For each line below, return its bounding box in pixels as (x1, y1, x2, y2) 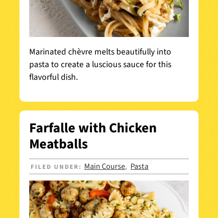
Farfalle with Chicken (29, 118, 157, 138)
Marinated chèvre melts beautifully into (29, 45, 171, 58)
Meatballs (29, 134, 88, 154)
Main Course (84, 161, 126, 173)
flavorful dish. (29, 71, 78, 83)
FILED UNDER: (31, 163, 85, 172)
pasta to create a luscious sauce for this (29, 58, 171, 71)
